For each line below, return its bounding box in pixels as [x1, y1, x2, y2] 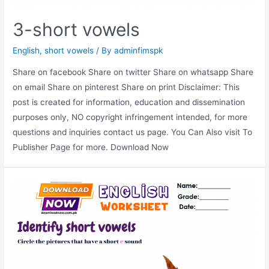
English [13, 46, 40, 56]
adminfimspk [114, 46, 163, 56]
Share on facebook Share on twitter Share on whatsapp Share [13, 67, 254, 77]
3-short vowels [13, 19, 141, 41]
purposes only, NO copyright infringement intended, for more [13, 112, 248, 122]
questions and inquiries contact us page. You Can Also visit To [13, 127, 253, 137]
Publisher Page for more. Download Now [13, 142, 169, 152]
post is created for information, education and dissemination [13, 97, 246, 107]
